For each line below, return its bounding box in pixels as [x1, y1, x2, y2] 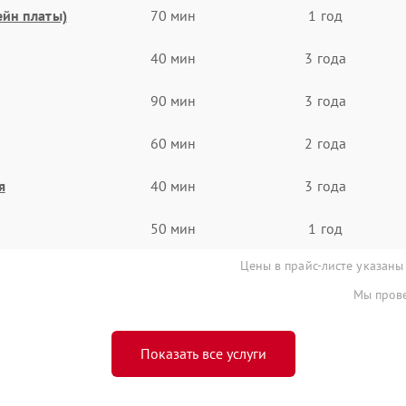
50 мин [150, 218, 197, 237]
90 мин [150, 91, 197, 110]
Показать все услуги [140, 344, 266, 362]
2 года [304, 133, 346, 152]
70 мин [150, 5, 197, 24]
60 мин [150, 133, 197, 152]
